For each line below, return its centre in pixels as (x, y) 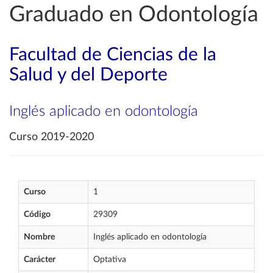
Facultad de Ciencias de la (113, 55)
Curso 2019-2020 (51, 137)
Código (37, 214)
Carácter (40, 260)
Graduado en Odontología (134, 15)
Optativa (110, 260)
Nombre (39, 237)
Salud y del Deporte (88, 75)
